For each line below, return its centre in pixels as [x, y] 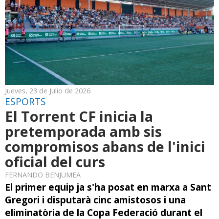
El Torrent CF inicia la [79, 116]
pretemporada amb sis [83, 131]
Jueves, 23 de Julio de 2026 [48, 91]
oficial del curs [55, 162]
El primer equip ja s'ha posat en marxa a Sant [108, 187]
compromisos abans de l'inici [105, 147]
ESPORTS [25, 102]
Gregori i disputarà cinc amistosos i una [95, 200]
